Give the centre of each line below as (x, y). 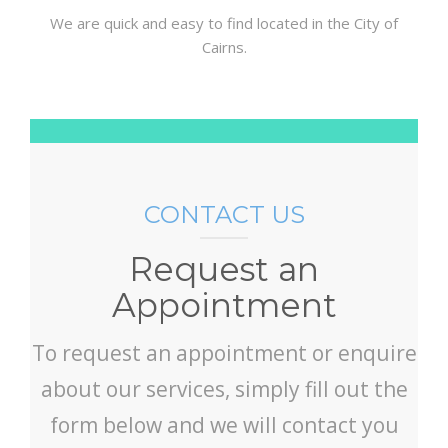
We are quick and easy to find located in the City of (224, 22)
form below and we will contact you (224, 424)
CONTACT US (224, 214)
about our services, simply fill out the (224, 388)
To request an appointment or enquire (224, 352)
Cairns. (224, 46)
